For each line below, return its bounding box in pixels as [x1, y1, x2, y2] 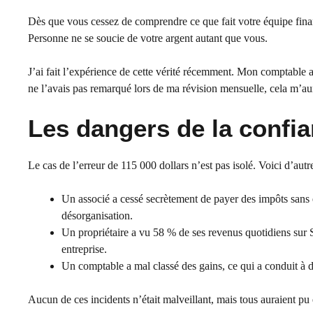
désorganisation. [61, 210, 133, 222]
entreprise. [61, 243, 107, 256]
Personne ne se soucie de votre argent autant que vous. [28, 32, 268, 45]
